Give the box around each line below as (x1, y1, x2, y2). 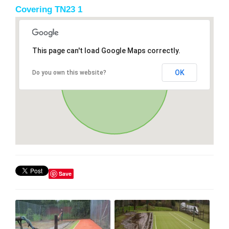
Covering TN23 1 (15, 4, 82, 14)
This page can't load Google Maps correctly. (32, 46, 180, 55)
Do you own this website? (32, 68, 106, 76)
